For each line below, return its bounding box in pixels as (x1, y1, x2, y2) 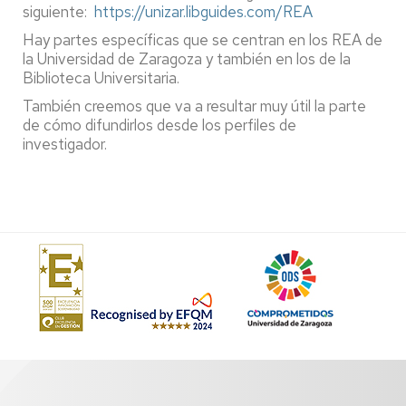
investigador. (23, 133, 107, 154)
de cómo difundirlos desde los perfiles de (23, 114, 296, 135)
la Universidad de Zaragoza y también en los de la (23, 48, 351, 69)
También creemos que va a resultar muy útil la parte (23, 95, 366, 116)
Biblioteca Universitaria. (23, 67, 183, 88)
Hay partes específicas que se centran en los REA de (23, 29, 382, 50)
